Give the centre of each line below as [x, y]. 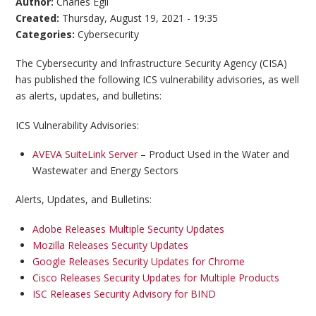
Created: [39, 18]
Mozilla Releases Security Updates [110, 245]
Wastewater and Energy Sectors [105, 170]
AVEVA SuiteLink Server [85, 154]
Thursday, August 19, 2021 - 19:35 [140, 18]
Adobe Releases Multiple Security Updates [128, 229]
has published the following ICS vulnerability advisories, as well [158, 80]
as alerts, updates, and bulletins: [89, 96]
